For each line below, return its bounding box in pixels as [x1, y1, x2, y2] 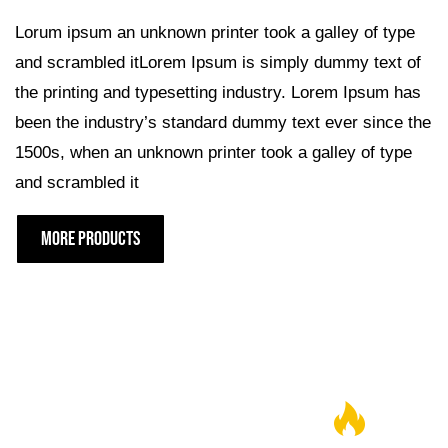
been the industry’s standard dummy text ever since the [15, 113, 431, 133]
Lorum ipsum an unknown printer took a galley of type [15, 23, 415, 43]
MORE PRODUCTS [41, 226, 140, 251]
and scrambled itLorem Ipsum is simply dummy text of [15, 53, 421, 73]
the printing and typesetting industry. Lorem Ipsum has [15, 83, 421, 103]
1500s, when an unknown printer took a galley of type [15, 143, 412, 163]
